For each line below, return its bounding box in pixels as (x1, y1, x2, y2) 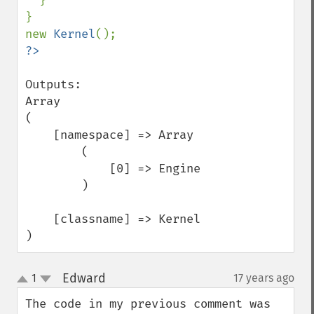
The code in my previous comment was (25, 296, 271, 311)
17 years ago (233, 271, 294, 285)
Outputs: (25, 77, 81, 92)
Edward (62, 271, 106, 286)
